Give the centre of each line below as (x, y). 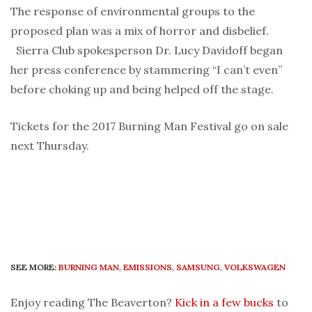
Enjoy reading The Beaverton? (93, 302)
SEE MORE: (33, 267)
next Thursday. (50, 146)
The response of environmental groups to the (133, 11)
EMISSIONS (148, 267)
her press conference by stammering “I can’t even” (146, 70)
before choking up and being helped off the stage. (145, 89)
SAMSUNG (198, 267)
